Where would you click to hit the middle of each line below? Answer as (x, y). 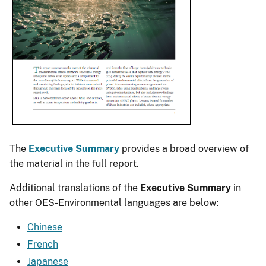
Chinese (45, 227)
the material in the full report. (74, 163)
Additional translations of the (75, 188)
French (43, 244)
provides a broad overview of (184, 148)
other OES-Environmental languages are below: (114, 202)
